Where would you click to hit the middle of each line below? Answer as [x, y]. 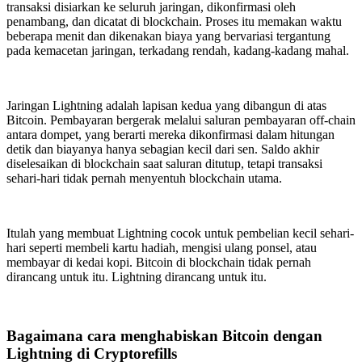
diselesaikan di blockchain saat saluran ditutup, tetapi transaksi [164, 164]
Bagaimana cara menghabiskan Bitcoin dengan [164, 336]
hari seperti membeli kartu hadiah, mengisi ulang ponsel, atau [162, 248]
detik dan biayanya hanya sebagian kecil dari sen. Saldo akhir [163, 149]
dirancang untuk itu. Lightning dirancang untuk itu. [137, 277]
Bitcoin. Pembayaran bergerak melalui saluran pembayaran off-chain [181, 120]
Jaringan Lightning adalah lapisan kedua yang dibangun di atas [166, 106]
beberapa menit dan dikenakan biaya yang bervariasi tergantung [168, 36]
